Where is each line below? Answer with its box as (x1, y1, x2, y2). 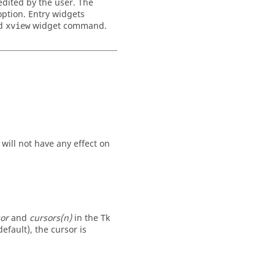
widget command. (30, 20, 107, 33)
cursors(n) (29, 212, 72, 225)
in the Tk (72, 212, 110, 225)
